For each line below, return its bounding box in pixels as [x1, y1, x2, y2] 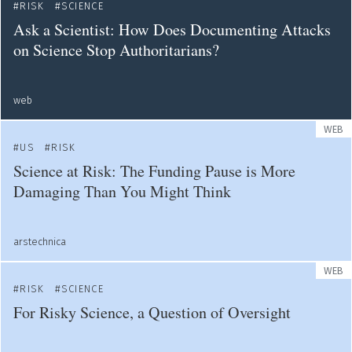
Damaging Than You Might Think [13, 181, 231, 202]
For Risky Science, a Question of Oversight [13, 302, 291, 323]
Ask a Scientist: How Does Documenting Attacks [13, 19, 331, 40]
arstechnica [13, 236, 66, 247]
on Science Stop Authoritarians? [13, 39, 219, 60]
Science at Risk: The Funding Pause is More [13, 160, 295, 181]
